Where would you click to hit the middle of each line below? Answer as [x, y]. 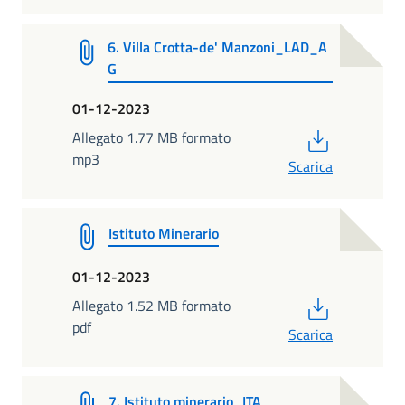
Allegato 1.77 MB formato [151, 137]
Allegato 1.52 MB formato [151, 305]
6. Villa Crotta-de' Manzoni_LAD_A [218, 47]
